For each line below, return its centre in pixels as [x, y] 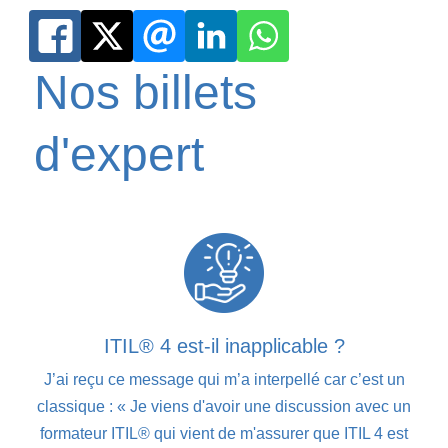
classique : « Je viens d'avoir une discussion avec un [224, 406]
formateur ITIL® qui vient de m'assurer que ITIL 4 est [224, 433]
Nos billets [146, 92]
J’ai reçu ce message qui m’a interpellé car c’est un [224, 379]
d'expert [119, 154]
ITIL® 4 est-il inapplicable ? [224, 345]
